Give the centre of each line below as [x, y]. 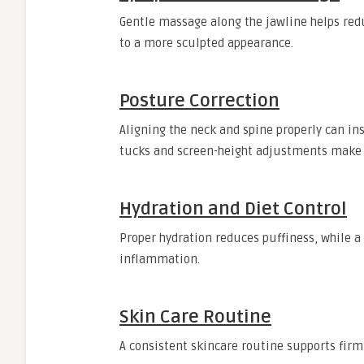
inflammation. [160, 259]
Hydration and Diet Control [233, 209]
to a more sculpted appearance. [206, 43]
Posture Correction [199, 101]
